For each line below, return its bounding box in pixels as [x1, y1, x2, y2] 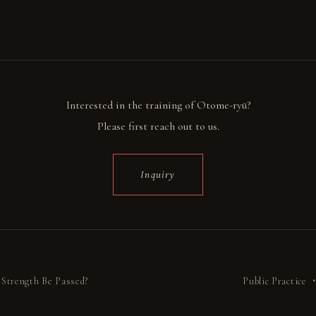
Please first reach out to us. [97, 119, 219, 133]
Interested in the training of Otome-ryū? [66, 98, 250, 112]
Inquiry [140, 168, 176, 181]
